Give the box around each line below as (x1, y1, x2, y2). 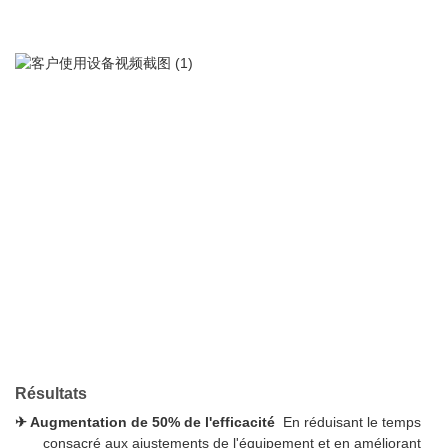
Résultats (15, 384, 87, 402)
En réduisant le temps (279, 414, 421, 431)
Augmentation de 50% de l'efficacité (30, 414, 279, 431)
